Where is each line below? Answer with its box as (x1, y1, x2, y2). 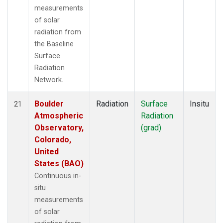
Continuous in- (34, 171, 81, 180)
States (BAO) (34, 158, 84, 168)
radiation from (34, 27, 81, 36)
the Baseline (34, 39, 74, 48)
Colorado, (34, 134, 71, 144)
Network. (34, 75, 63, 84)
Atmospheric (34, 111, 83, 120)
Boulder (34, 99, 64, 109)
